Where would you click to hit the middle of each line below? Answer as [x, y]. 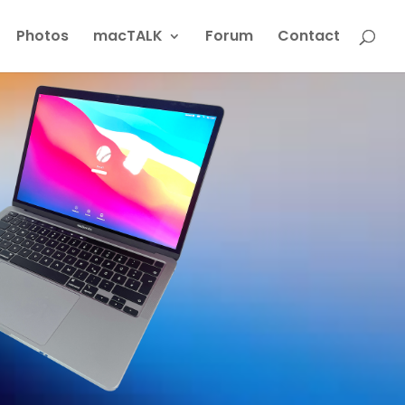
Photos [42, 36]
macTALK [128, 36]
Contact [309, 36]
